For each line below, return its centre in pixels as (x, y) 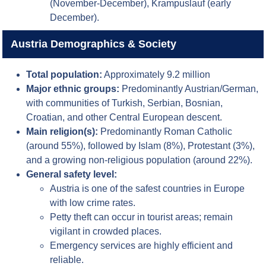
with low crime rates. (93, 203)
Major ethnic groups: (73, 89)
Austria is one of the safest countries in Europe (148, 189)
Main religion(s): (62, 132)
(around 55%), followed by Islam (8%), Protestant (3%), (141, 146)
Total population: (64, 75)
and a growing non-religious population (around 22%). (140, 160)
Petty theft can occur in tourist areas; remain (142, 217)
